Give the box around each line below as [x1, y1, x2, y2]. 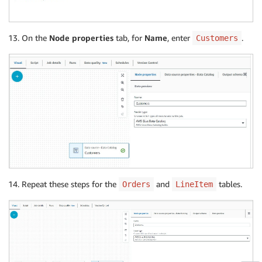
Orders [122, 180, 150, 189]
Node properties [49, 33, 113, 43]
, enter [167, 33, 192, 43]
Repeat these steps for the [22, 179, 119, 189]
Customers [196, 33, 238, 43]
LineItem [175, 180, 213, 189]
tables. [216, 179, 242, 189]
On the [22, 33, 49, 43]
